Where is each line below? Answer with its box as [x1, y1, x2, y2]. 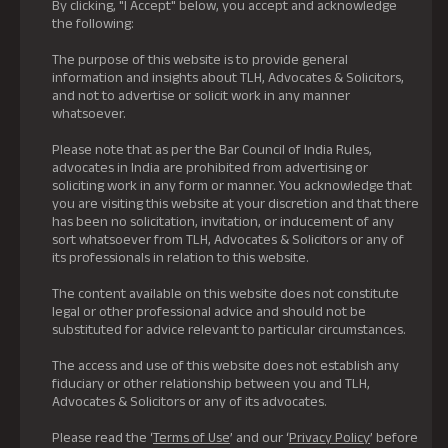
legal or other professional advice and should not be [52, 303, 366, 320]
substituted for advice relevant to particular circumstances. [52, 321, 406, 338]
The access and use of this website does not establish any [52, 357, 399, 374]
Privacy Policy [289, 429, 370, 446]
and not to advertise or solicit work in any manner [52, 87, 350, 104]
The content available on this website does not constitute [52, 285, 399, 302]
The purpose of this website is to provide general [52, 51, 348, 68]
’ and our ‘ [230, 429, 289, 446]
